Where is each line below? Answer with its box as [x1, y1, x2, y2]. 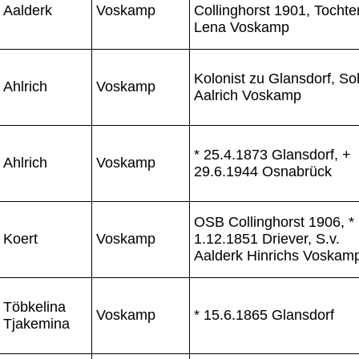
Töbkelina [3, 298, 66, 315]
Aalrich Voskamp [194, 87, 301, 103]
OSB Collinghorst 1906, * [194, 213, 354, 230]
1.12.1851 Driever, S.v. [194, 230, 340, 247]
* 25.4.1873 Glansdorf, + [194, 146, 351, 163]
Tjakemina [3, 315, 70, 332]
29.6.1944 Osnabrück [194, 163, 332, 179]
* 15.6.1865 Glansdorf [194, 306, 334, 323]
